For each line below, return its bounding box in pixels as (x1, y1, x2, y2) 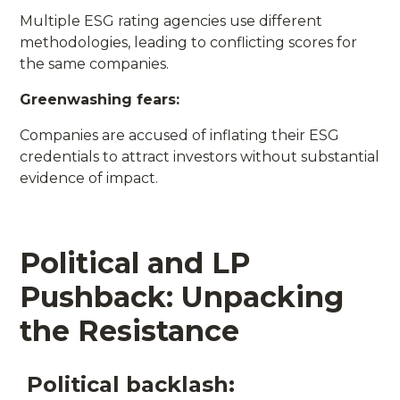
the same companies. (20, 54, 170, 72)
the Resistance (20, 312, 240, 348)
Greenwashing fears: (20, 90, 180, 108)
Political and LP (20, 245, 251, 280)
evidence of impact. (20, 169, 159, 187)
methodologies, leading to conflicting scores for (20, 33, 358, 51)
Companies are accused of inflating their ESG (20, 126, 340, 144)
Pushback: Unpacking (20, 279, 345, 314)
